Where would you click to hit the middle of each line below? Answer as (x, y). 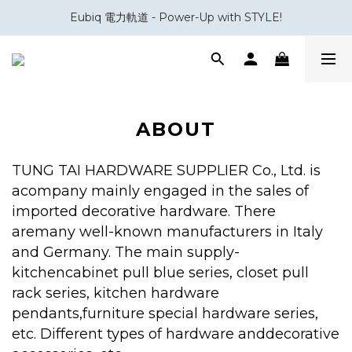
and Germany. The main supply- (126, 252)
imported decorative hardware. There (144, 211)
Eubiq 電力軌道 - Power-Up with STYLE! (176, 17)
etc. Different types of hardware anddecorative (176, 334)
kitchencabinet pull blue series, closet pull (160, 273)
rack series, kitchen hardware (115, 293)
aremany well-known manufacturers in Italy (167, 232)
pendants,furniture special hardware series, (165, 313)
